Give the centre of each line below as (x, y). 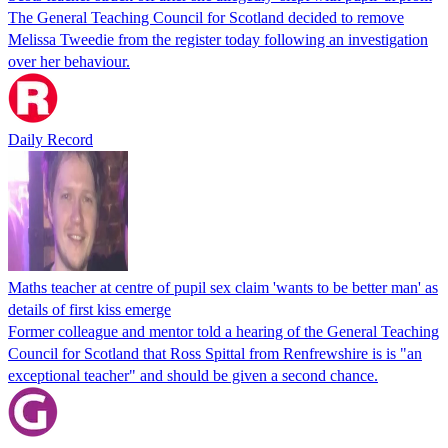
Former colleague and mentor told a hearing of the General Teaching (223, 331)
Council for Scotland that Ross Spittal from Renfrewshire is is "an (215, 353)
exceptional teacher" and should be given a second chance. (193, 375)
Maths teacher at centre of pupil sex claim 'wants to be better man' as (223, 287)
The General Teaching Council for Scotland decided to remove (206, 17)
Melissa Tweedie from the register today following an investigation (218, 39)
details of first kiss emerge (89, 309)
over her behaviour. (69, 61)
